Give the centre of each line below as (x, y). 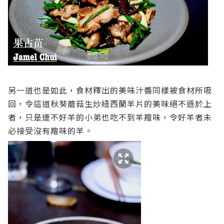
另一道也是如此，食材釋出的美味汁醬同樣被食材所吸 (110, 90)
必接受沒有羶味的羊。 (50, 130)
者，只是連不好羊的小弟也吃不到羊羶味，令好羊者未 (110, 117)
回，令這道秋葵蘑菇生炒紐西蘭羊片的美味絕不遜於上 (110, 103)
